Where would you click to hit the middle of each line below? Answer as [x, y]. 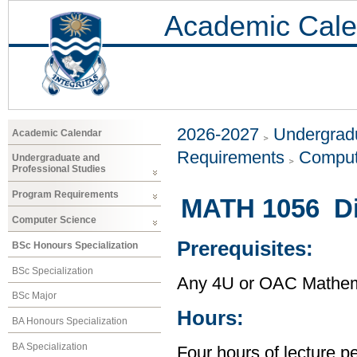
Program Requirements [65, 195]
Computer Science [54, 220]
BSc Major [34, 296]
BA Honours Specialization [70, 322]
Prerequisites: [245, 249]
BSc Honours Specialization [75, 245]
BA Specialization [50, 346]
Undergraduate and [56, 158]
